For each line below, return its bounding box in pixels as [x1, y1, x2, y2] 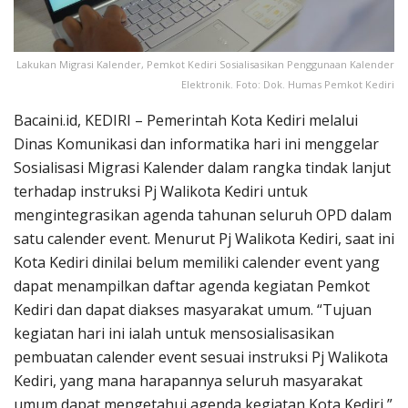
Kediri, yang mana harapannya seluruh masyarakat [14, 370, 362, 391]
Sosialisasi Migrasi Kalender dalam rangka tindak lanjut [14, 157, 391, 178]
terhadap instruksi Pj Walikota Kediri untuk [14, 180, 308, 201]
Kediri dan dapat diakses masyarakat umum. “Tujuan [14, 299, 372, 320]
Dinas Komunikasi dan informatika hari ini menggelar [14, 133, 379, 154]
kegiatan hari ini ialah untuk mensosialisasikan [14, 322, 334, 343]
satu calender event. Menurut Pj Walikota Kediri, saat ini [14, 228, 394, 249]
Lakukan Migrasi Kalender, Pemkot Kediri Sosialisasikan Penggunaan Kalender [16, 56, 394, 71]
